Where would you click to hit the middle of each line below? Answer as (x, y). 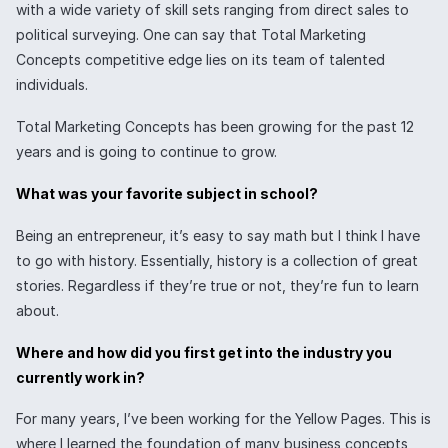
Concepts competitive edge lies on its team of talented (200, 60)
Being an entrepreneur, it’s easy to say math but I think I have (218, 235)
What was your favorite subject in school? (167, 193)
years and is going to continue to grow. (146, 152)
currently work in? (80, 377)
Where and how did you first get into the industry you (204, 352)
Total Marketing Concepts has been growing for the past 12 (215, 127)
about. (37, 310)
